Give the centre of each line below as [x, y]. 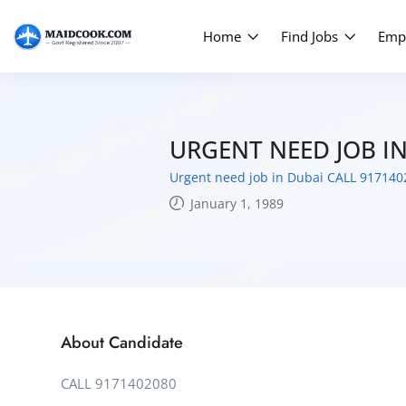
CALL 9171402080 [119, 383]
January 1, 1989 [235, 203]
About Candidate [122, 343]
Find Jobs [312, 36]
